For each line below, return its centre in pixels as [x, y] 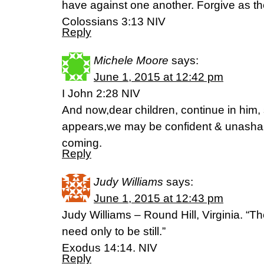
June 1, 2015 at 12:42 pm [159, 77]
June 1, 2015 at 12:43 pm [159, 198]
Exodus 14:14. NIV [110, 248]
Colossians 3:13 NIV [114, 22]
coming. [82, 143]
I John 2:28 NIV [101, 93]
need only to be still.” [114, 231]
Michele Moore [131, 60]
